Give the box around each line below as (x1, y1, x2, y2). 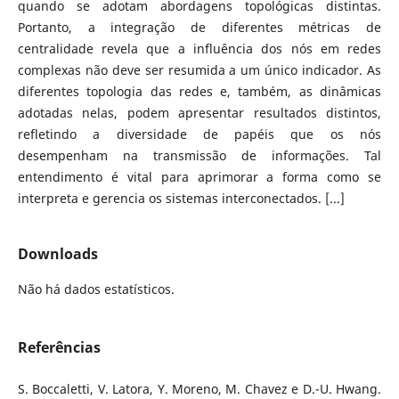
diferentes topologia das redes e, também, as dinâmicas (17, 82, 382, 100)
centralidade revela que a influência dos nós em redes (17, 39, 382, 57)
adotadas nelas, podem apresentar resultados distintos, (17, 103, 382, 121)
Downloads (17, 244, 98, 264)
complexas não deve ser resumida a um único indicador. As (17, 61, 382, 78)
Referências (17, 338, 101, 358)
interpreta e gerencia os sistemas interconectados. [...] (17, 189, 345, 207)
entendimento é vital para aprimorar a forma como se (17, 167, 382, 185)
